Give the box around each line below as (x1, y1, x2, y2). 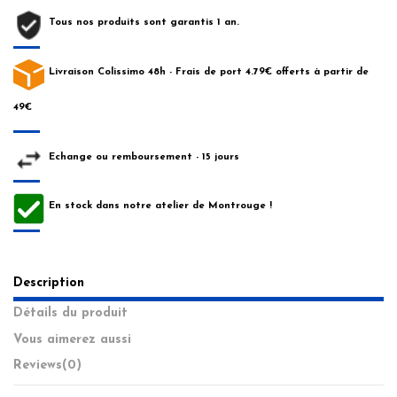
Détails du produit (13, 307, 128, 321)
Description (13, 276, 84, 291)
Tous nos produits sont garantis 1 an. (49, 18, 239, 28)
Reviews (13, 358, 62, 372)
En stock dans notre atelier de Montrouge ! (49, 201, 272, 212)
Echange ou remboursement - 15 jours (49, 152, 239, 162)
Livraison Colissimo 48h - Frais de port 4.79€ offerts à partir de (49, 67, 369, 78)
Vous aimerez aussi (13, 332, 131, 346)
